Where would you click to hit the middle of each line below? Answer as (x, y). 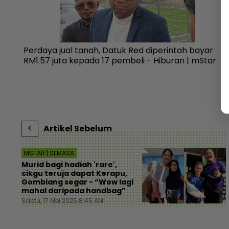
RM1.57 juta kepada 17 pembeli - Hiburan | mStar (120, 60)
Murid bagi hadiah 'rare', (69, 164)
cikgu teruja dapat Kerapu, (74, 173)
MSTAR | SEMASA (49, 153)
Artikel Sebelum (78, 128)
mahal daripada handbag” (74, 190)
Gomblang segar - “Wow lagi (77, 182)
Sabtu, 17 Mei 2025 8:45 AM (62, 200)
